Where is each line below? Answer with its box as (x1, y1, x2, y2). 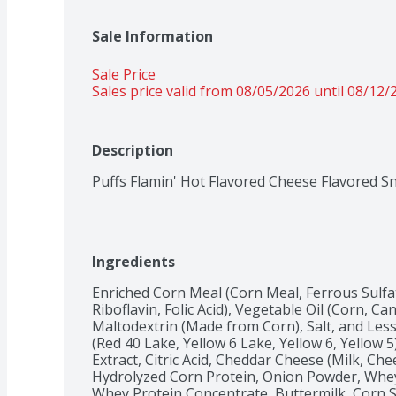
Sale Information (92, 26, 213, 46)
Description (92, 140, 173, 160)
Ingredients (92, 251, 175, 271)
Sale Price (92, 64, 156, 84)
